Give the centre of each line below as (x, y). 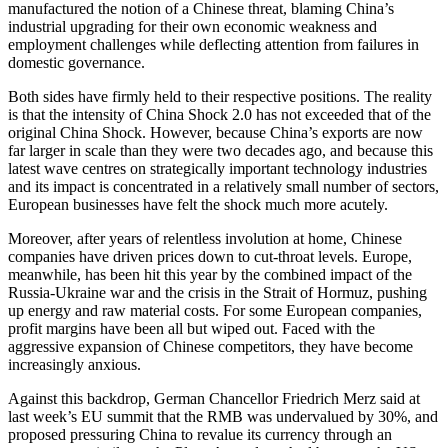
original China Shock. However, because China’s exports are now (215, 133)
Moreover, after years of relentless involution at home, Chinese (205, 239)
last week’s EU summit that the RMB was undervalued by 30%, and (223, 417)
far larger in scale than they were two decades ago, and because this (220, 151)
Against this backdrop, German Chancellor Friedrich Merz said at (214, 399)
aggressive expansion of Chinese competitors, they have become (210, 347)
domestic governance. (76, 63)
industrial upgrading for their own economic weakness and (192, 27)
